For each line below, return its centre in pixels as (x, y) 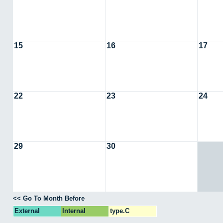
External (27, 211)
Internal (74, 211)
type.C (120, 211)
